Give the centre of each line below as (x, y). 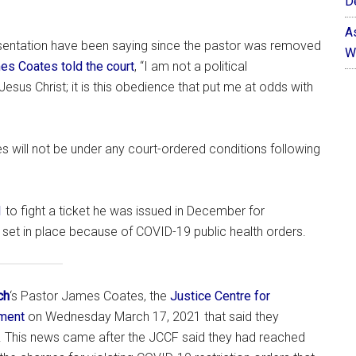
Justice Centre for (220, 296)
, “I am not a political (191, 66)
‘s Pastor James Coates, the (90, 296)
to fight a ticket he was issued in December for (133, 211)
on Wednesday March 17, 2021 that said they (152, 316)
